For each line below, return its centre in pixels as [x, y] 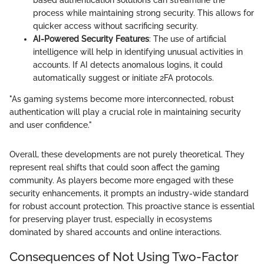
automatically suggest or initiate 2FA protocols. [123, 78]
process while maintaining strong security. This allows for [143, 13]
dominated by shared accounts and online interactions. [115, 232]
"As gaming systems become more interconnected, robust [122, 99]
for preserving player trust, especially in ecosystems [111, 220]
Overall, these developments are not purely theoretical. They [127, 155]
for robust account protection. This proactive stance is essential [132, 207]
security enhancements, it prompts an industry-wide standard [129, 194]
